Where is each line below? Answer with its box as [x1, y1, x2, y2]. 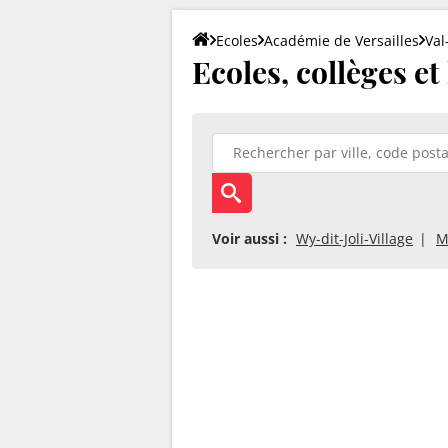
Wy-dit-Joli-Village [296, 228, 413, 248]
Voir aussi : [212, 228, 287, 248]
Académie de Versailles [264, 30, 419, 50]
